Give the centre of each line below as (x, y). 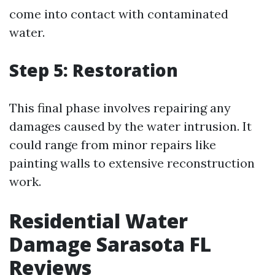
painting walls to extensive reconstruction (132, 163)
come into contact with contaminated (119, 14)
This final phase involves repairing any (120, 108)
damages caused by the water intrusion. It (130, 126)
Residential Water (99, 221)
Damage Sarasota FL (110, 244)
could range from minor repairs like (113, 145)
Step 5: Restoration (94, 70)
